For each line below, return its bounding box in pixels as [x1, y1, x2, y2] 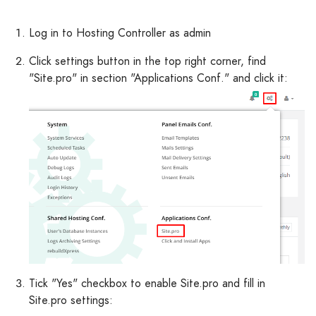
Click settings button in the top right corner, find [29, 52, 266, 69]
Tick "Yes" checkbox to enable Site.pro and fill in [29, 275, 265, 292]
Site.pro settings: [29, 292, 113, 309]
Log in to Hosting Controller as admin [29, 24, 211, 41]
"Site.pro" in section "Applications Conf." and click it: [29, 69, 288, 86]
